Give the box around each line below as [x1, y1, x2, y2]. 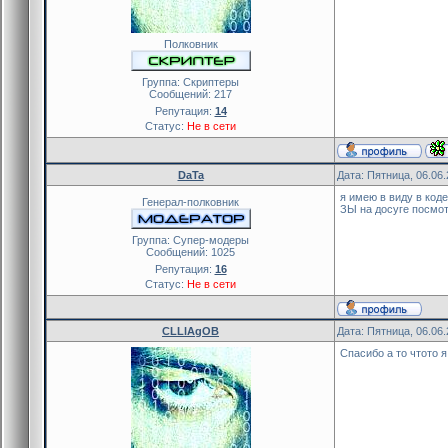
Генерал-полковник [142, 195, 239, 208]
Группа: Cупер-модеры [132, 233, 249, 246]
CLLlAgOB [162, 324, 219, 337]
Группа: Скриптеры [142, 75, 239, 88]
